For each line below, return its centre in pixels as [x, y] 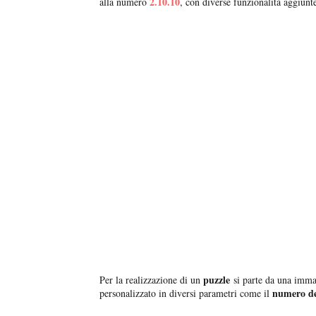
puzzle [217, 280]
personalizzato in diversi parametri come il [186, 293]
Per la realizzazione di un [152, 280]
